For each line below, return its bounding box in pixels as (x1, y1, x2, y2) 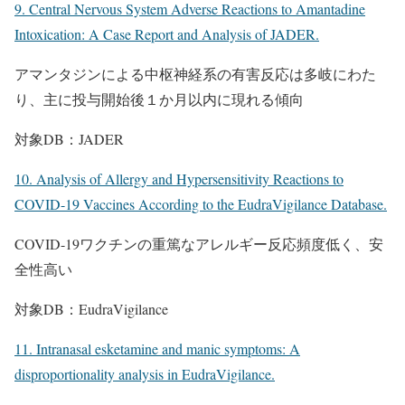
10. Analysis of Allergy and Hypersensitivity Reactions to (14, 169, 344, 188)
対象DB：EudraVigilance (14, 299, 168, 318)
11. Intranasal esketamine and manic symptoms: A (14, 339, 300, 358)
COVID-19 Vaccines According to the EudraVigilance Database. (14, 194, 387, 213)
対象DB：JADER (14, 129, 124, 148)
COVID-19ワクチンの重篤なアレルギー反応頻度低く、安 (14, 234, 383, 253)
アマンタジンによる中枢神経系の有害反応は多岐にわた (14, 64, 376, 83)
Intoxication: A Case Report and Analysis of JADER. (14, 24, 319, 43)
